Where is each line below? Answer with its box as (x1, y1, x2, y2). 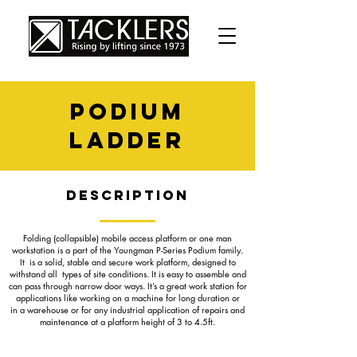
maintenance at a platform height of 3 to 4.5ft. (40, 316, 215, 328)
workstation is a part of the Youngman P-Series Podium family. (12, 244, 243, 256)
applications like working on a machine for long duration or (15, 292, 240, 304)
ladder (69, 126, 186, 155)
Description (66, 186, 189, 204)
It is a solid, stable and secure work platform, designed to (19, 256, 236, 268)
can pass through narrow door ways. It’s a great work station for (8, 280, 247, 292)
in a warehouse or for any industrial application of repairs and (10, 304, 245, 316)
